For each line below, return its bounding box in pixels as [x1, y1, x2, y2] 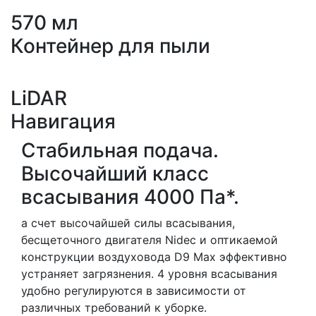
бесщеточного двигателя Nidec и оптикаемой [21, 233, 278, 248]
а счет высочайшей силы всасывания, [21, 216, 235, 231]
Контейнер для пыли [11, 34, 210, 59]
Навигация [11, 109, 116, 134]
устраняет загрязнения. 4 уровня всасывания [21, 267, 277, 281]
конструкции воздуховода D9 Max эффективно [21, 250, 287, 265]
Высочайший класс [21, 162, 209, 186]
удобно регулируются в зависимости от [21, 284, 246, 298]
